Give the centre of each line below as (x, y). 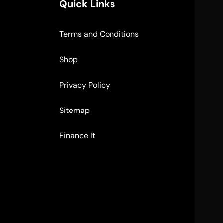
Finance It (77, 135)
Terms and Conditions (99, 34)
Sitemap (74, 110)
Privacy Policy (84, 85)
